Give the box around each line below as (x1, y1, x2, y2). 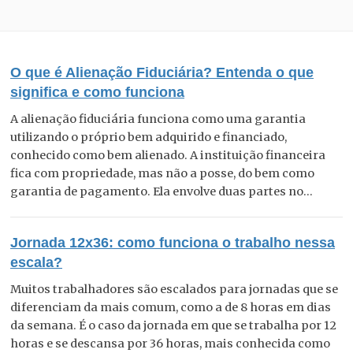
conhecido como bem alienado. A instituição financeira (10, 147, 325, 162)
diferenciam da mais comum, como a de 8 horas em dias (10, 299, 331, 314)
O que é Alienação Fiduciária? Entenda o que (10, 64, 314, 80)
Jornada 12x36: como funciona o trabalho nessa (10, 234, 335, 251)
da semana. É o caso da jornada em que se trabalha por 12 (10, 318, 336, 333)
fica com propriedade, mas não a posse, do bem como (10, 165, 314, 180)
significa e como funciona (10, 84, 184, 100)
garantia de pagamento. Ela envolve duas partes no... (10, 184, 313, 199)
